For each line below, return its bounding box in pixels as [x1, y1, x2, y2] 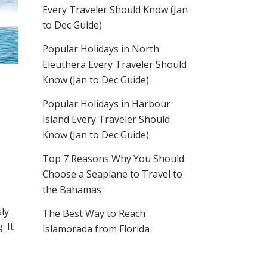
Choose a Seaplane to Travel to [42, 167, 182, 181]
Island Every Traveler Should [42, 113, 170, 126]
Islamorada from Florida [42, 222, 150, 235]
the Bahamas [42, 183, 101, 196]
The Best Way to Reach [42, 207, 145, 220]
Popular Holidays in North [42, 42, 159, 55]
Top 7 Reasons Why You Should [42, 152, 184, 165]
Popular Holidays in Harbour [42, 97, 170, 110]
